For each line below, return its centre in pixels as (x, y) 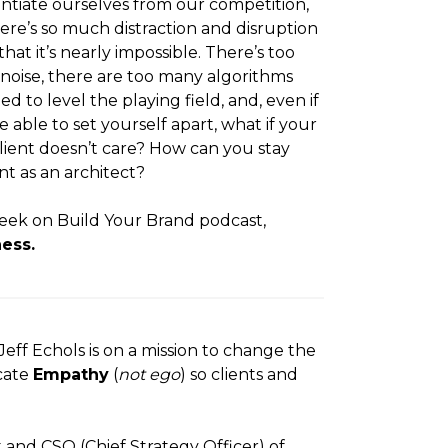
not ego (149, 375)
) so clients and (239, 375)
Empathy (71, 375)
